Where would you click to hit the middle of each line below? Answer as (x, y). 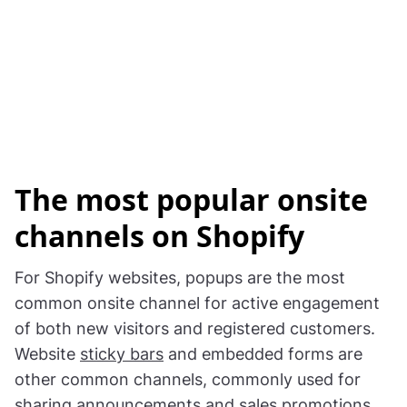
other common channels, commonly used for (188, 379)
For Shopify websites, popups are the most (180, 277)
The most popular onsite (191, 199)
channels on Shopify (159, 235)
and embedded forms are (263, 353)
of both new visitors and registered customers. (195, 328)
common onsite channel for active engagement (197, 303)
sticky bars (122, 353)
